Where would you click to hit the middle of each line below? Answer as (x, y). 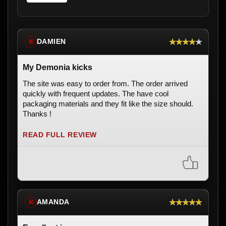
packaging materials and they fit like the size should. (108, 103)
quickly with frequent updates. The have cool (96, 93)
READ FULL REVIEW (60, 135)
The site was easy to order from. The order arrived (105, 83)
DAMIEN (51, 42)
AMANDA (53, 202)
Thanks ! (37, 114)
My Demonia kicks (58, 67)
